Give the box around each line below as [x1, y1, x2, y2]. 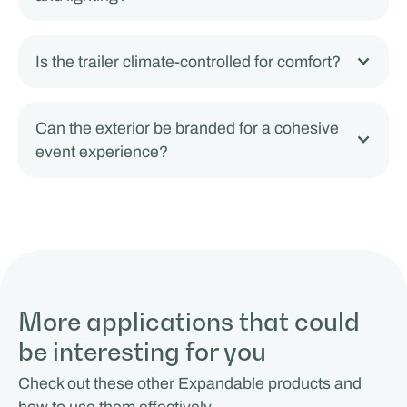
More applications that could [17, 306, 360, 337]
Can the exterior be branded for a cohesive [35, 119, 340, 138]
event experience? [35, 143, 169, 162]
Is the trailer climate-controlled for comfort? [35, 52, 342, 71]
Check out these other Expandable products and [17, 374, 362, 393]
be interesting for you [17, 336, 266, 367]
